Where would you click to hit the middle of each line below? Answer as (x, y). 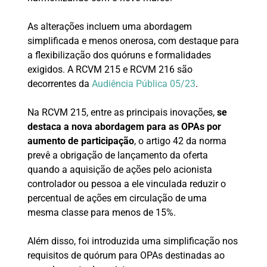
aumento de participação (80, 141)
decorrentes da (59, 84)
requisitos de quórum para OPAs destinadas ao (126, 256)
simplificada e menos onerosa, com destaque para (133, 41)
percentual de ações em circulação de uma (117, 198)
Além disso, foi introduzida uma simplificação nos (132, 241)
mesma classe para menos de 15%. (101, 213)
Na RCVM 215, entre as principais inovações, (122, 113)
